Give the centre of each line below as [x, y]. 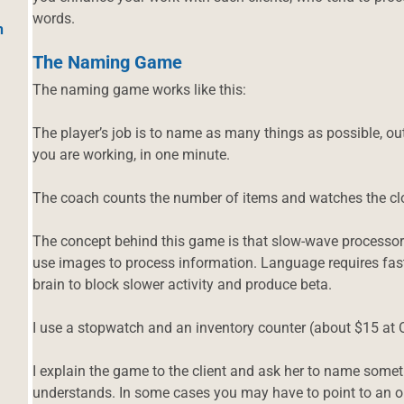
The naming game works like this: [140, 89]
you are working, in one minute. [132, 154]
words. [54, 18]
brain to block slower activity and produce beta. [182, 284]
